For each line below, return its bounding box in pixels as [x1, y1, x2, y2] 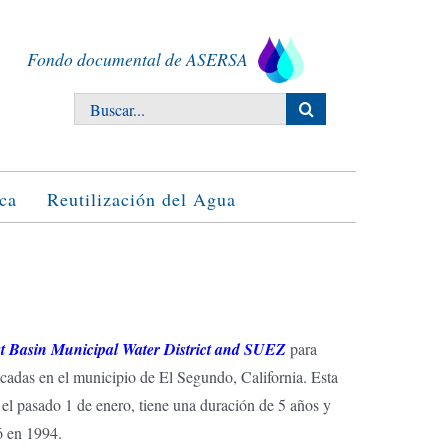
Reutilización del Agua [46, 186, 236, 211]
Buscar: [73, 94, 121, 116]
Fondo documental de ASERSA [27, 47, 249, 72]
